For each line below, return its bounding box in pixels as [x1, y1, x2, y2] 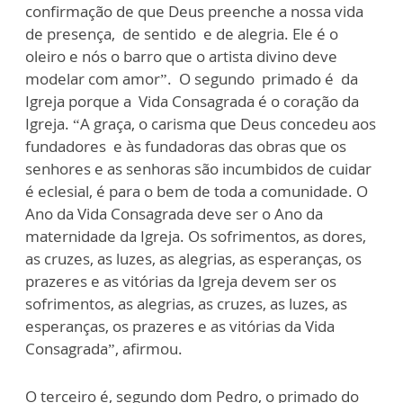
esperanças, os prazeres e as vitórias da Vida [25, 316, 335, 336]
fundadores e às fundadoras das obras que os [25, 136, 346, 157]
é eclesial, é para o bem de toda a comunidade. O [25, 181, 368, 201]
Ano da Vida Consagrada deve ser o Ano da [25, 203, 323, 224]
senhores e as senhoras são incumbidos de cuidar [25, 158, 372, 179]
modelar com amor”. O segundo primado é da [25, 68, 358, 89]
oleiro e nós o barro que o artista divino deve [25, 46, 337, 67]
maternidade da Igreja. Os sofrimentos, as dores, [25, 226, 366, 246]
